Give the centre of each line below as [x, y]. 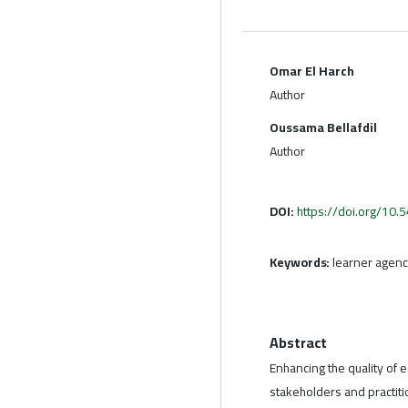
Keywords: [301, 262]
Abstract [299, 342]
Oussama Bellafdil [323, 127]
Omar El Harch [312, 71]
